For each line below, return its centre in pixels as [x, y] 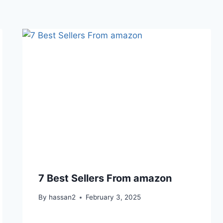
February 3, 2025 [113, 197]
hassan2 [62, 197]
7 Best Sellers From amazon [105, 178]
